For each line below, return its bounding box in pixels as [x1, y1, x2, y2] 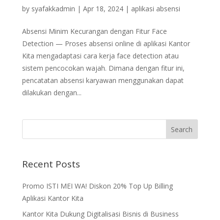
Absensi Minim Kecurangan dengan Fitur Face [22, 27, 167, 36]
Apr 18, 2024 [82, 4, 123, 14]
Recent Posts [22, 158, 80, 171]
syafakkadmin [31, 4, 75, 14]
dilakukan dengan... [22, 88, 82, 98]
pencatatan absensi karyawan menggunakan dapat [22, 76, 184, 85]
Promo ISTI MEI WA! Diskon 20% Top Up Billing [22, 181, 173, 191]
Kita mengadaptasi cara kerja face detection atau [22, 51, 179, 61]
